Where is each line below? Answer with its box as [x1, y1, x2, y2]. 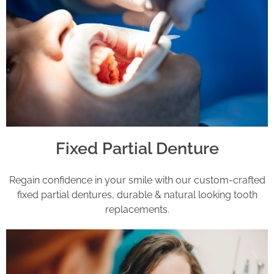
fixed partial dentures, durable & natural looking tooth [17, 189, 257, 201]
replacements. [105, 204, 169, 216]
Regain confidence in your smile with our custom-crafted [9, 174, 265, 187]
